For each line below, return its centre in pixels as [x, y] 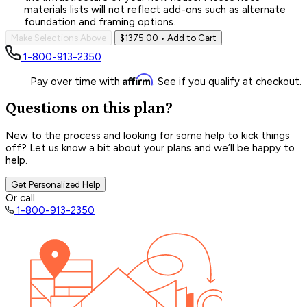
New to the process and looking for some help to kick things [148, 136]
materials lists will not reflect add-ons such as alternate [155, 9]
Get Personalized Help [56, 185]
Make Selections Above [59, 37]
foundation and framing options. [100, 22]
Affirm [138, 79]
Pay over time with [76, 81]
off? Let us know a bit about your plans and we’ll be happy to [150, 148]
